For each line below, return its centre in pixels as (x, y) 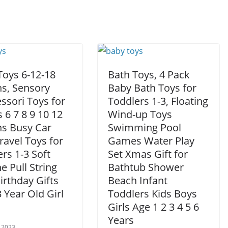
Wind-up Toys (140, 114)
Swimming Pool (145, 127)
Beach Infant (138, 180)
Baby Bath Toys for (152, 88)
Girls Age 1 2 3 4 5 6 (153, 207)
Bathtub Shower (146, 167)
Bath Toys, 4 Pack (149, 75)
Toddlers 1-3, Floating (158, 101)
